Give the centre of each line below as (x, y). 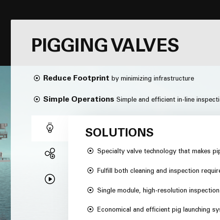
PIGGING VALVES (106, 47)
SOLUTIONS (119, 134)
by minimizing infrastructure (152, 80)
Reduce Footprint (77, 79)
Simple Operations (79, 100)
